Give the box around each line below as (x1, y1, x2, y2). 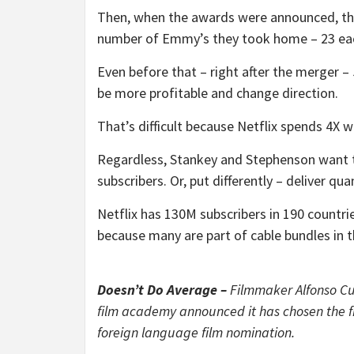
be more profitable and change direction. (97, 84, 338, 102)
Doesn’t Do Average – (97, 281, 230, 299)
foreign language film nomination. (97, 323, 298, 341)
